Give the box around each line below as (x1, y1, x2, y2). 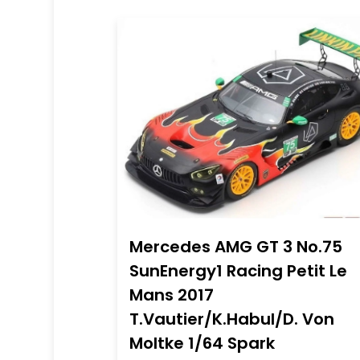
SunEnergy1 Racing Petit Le (129, 260, 347, 282)
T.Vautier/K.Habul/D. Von (129, 308, 334, 330)
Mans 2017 (129, 284, 214, 306)
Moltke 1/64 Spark (129, 332, 275, 354)
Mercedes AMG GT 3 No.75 (129, 235, 342, 258)
